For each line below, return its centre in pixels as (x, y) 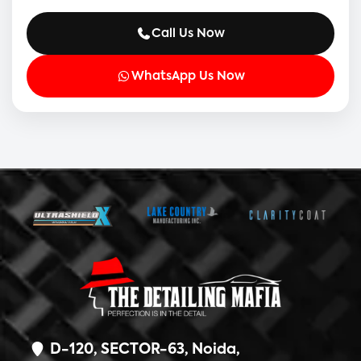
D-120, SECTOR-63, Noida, (145, 350)
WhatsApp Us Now (188, 76)
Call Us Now (188, 33)
